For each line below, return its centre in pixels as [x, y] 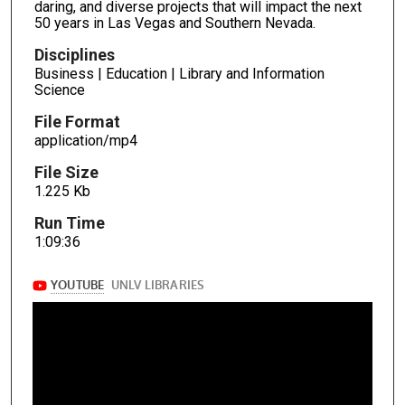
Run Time [69, 222]
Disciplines [74, 55]
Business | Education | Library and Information [179, 74]
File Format [77, 121]
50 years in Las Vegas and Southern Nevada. [174, 24]
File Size [66, 172]
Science [59, 90]
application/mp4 [85, 140]
